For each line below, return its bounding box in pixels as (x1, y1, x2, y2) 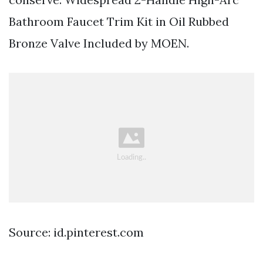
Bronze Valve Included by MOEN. (9, 36, 189, 51)
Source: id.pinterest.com (9, 224, 144, 240)
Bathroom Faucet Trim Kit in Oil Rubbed (9, 14, 229, 29)
